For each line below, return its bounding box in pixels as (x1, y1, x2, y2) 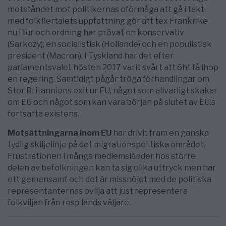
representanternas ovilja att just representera (8, 186, 188, 196)
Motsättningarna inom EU (8, 128, 111, 138)
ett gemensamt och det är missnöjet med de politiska (8, 174, 211, 184)
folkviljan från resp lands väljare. (8, 197, 131, 207)
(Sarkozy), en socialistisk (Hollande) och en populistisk (8, 39, 212, 49)
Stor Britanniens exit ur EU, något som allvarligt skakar (8, 85, 217, 95)
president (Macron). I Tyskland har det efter (8, 50, 174, 61)
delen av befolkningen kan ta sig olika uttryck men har (8, 162, 216, 173)
